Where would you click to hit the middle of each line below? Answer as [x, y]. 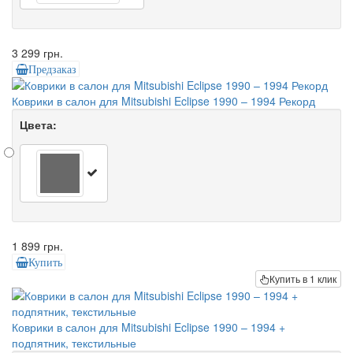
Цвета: [38, 125]
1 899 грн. [37, 246]
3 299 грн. [37, 53]
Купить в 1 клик [303, 279]
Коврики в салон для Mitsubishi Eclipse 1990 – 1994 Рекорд [163, 101]
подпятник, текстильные [74, 343]
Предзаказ [52, 70]
